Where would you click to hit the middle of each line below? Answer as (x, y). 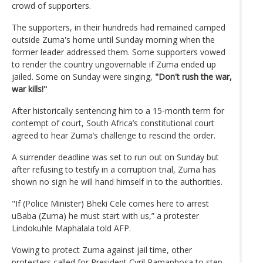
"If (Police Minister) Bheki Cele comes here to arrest (110, 203)
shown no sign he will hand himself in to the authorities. (117, 181)
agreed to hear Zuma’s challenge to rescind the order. (114, 135)
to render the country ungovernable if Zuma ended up (114, 64)
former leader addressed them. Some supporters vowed (119, 52)
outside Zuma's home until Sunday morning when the (113, 39)
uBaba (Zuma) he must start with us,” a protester (105, 215)
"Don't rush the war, (193, 76)
